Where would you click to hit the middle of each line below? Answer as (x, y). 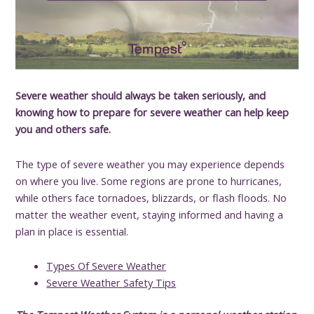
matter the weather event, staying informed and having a (150, 214)
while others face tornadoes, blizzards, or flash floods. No (151, 197)
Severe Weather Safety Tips (111, 283)
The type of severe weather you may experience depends (150, 164)
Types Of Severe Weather (107, 266)
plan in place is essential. (72, 231)
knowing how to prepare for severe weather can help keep (152, 112)
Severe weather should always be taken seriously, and (141, 96)
